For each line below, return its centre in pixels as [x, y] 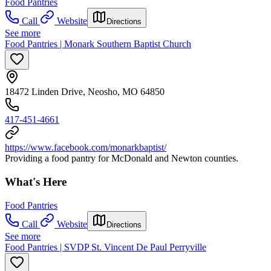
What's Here [36, 181]
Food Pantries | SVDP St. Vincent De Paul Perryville [106, 247]
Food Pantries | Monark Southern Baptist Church [98, 44]
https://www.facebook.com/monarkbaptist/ [86, 148]
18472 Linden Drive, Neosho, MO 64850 [85, 92]
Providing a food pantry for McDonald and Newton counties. [122, 158]
